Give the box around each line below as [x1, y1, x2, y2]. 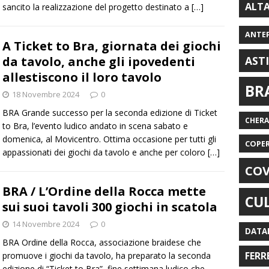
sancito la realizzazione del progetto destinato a [2, 1, 192, 13]
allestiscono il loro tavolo [2, 69, 162, 86]
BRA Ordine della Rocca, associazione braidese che [2, 237, 201, 249]
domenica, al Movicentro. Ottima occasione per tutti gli [2, 133, 216, 145]
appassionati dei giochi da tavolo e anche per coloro [2, 147, 208, 159]
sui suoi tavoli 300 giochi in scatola [2, 199, 217, 216]
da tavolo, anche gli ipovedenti [2, 53, 195, 70]
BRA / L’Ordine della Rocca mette [2, 183, 206, 200]
